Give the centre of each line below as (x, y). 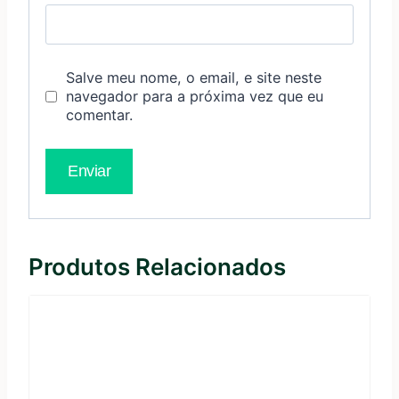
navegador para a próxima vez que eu (194, 96)
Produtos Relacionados (157, 266)
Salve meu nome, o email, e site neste (193, 77)
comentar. (99, 114)
